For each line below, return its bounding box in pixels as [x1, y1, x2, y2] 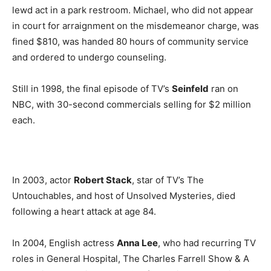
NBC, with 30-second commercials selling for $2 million [12, 98, 251, 110]
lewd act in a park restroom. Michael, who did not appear [12, 4, 253, 16]
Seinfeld [172, 82, 209, 94]
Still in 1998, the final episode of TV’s [12, 82, 172, 94]
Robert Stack [74, 174, 132, 186]
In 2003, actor [12, 174, 74, 186]
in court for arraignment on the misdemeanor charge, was [12, 19, 259, 31]
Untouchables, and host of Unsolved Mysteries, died [12, 189, 235, 201]
